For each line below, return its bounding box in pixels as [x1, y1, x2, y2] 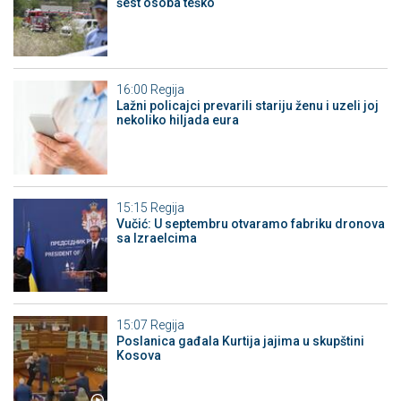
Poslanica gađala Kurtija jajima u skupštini [115, 334, 364, 349]
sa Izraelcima [115, 230, 197, 245]
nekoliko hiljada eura [115, 113, 239, 128]
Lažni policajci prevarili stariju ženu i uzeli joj [115, 98, 379, 114]
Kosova [115, 348, 161, 363]
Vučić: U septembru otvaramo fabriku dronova [115, 216, 385, 231]
